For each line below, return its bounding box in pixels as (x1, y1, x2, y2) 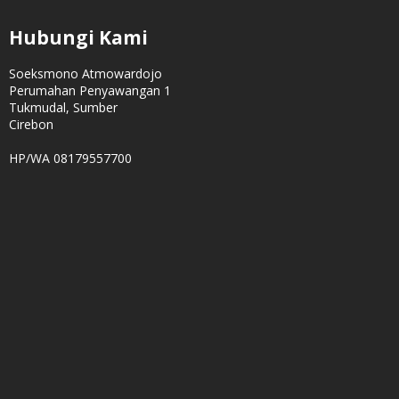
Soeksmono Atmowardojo (9, 64, 162, 82)
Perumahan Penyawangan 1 (9, 81, 171, 99)
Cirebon (9, 115, 53, 133)
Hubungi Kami (9, 24, 148, 50)
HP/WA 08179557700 (9, 149, 132, 167)
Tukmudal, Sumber (9, 98, 118, 116)
